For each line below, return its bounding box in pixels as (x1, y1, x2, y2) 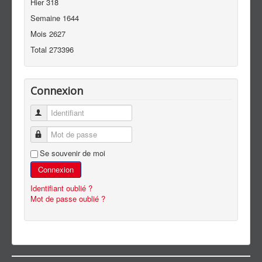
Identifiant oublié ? (30, 182, 92, 194)
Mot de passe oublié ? (30, 192, 105, 204)
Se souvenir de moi (40, 147, 105, 158)
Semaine (30, 12, 63, 23)
